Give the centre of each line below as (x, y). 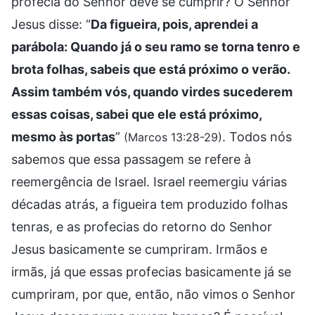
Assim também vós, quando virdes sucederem (152, 91)
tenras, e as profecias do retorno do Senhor (142, 226)
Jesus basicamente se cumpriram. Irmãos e (139, 249)
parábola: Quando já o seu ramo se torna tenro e (156, 46)
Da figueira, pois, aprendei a (174, 24)
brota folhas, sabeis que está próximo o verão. (150, 69)
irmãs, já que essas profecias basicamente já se (151, 271)
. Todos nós (257, 136)
